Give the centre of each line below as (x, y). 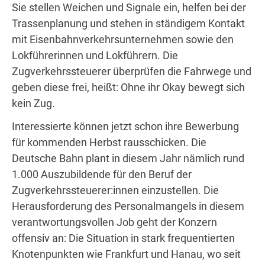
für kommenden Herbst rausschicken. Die (109, 142)
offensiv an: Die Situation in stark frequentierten (123, 238)
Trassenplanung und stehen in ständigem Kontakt (128, 23)
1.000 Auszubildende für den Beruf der (102, 174)
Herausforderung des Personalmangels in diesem (128, 206)
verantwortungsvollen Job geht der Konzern (114, 222)
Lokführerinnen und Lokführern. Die (95, 55)
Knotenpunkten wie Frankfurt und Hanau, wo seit (126, 254)
